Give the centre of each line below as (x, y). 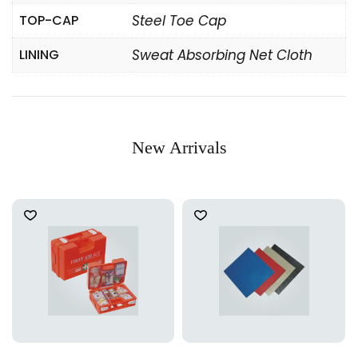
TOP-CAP (49, 20)
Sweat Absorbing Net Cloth (222, 55)
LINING (39, 55)
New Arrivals (179, 147)
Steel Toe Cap (179, 21)
